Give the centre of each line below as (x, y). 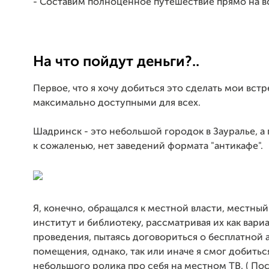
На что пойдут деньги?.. (116, 62)
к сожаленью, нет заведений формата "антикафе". (148, 146)
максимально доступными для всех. (118, 103)
